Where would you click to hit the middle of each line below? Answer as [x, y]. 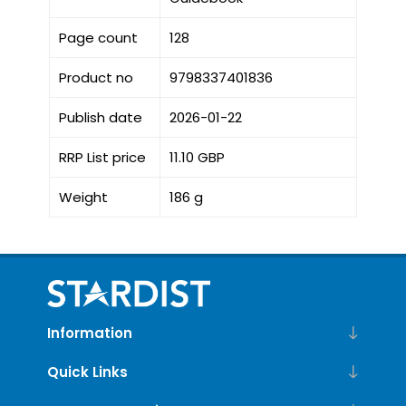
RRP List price [102, 157]
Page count [98, 37]
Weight [83, 197]
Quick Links [87, 372]
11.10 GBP [197, 157]
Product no [96, 77]
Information [89, 333]
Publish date [100, 117]
